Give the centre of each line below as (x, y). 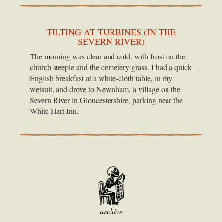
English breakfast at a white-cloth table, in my (101, 78)
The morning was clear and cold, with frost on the (108, 56)
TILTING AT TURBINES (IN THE (111, 31)
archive (111, 211)
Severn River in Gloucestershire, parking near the (106, 100)
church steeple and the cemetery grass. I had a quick (111, 67)
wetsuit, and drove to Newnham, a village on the (105, 89)
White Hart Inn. (54, 111)
